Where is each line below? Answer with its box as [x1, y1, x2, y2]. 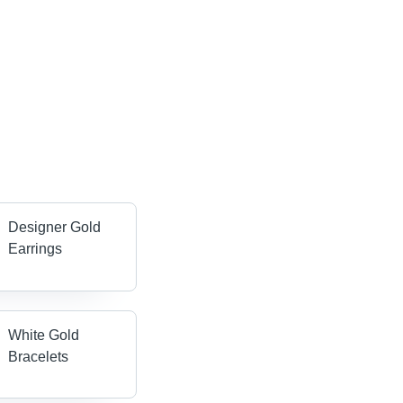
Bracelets [8, 349, 69, 365]
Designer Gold [8, 219, 102, 236]
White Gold [8, 327, 80, 344]
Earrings [8, 241, 63, 257]
